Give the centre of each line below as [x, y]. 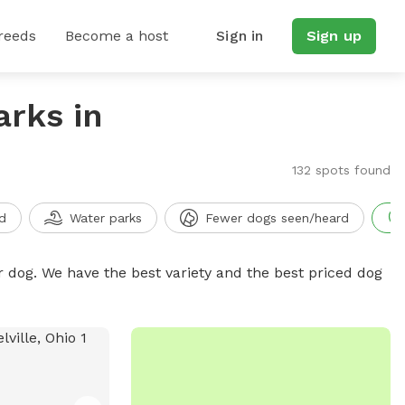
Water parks [105, 218]
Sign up [334, 36]
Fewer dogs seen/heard [277, 218]
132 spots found [341, 170]
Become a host [117, 36]
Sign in [240, 36]
